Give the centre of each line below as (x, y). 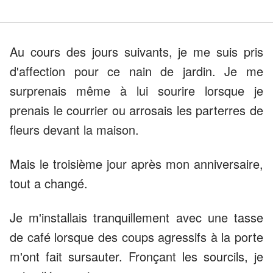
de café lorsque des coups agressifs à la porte (136, 237)
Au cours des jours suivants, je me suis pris (136, 52)
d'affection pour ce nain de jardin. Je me (136, 71)
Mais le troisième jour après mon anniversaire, (136, 164)
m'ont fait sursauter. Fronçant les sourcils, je (136, 257)
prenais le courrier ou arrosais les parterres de (136, 110)
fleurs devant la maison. (74, 130)
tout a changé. (49, 183)
